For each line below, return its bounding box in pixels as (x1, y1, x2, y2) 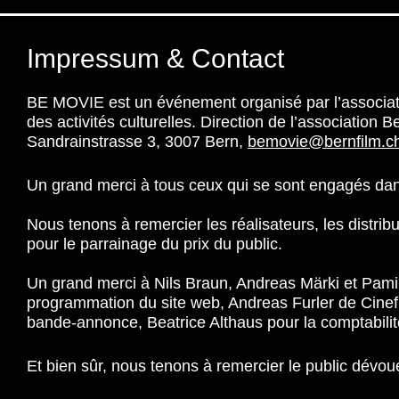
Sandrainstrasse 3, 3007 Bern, (27, 133, 248, 151)
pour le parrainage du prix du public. (27, 235, 282, 253)
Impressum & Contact (27, 44, 284, 73)
